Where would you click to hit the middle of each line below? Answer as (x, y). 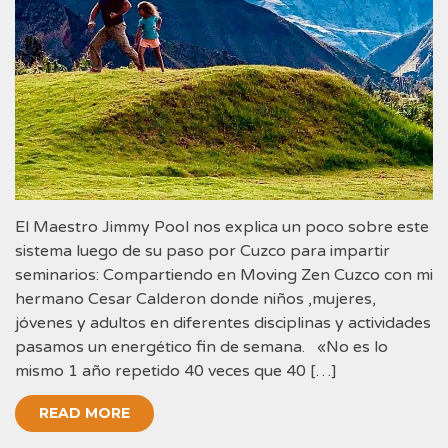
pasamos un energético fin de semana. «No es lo (201, 347)
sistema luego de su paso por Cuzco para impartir (202, 251)
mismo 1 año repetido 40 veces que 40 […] (176, 371)
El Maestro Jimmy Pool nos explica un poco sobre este (222, 227)
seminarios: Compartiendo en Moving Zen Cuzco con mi (224, 275)
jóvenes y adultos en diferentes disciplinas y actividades (223, 323)
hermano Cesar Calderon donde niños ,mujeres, (195, 299)
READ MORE (84, 413)
